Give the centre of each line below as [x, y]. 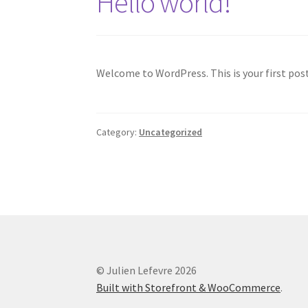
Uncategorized [171, 132]
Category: [118, 132]
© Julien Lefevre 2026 [147, 270]
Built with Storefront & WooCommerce [189, 287]
